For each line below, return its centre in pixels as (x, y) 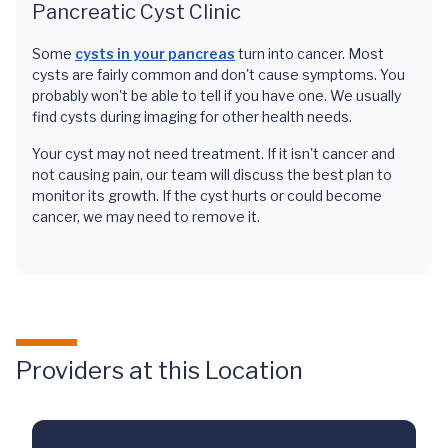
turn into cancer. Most (309, 53)
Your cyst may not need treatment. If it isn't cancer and (213, 153)
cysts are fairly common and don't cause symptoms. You (218, 74)
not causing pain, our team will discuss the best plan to (212, 174)
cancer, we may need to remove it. (146, 216)
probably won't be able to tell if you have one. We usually (216, 95)
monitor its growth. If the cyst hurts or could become (207, 195)
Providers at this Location (159, 370)
